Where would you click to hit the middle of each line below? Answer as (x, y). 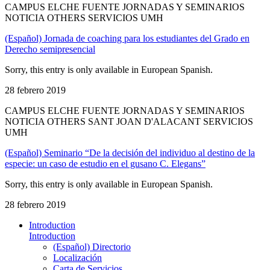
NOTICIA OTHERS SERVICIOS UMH (84, 17)
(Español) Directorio (92, 246)
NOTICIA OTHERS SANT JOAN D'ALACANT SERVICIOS (129, 121)
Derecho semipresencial (50, 49)
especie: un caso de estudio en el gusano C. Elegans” (105, 163)
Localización (77, 257)
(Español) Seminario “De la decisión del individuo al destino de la (130, 152)
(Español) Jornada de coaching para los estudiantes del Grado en (127, 38)
